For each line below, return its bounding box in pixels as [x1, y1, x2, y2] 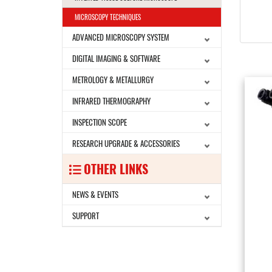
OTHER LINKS [81, 160, 148, 178]
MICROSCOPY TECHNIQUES [75, 12, 141, 22]
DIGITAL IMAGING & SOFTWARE [72, 52, 160, 64]
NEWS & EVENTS [72, 188, 118, 200]
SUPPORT [72, 209, 99, 222]
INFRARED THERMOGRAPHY [72, 95, 151, 107]
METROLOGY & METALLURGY [72, 73, 154, 86]
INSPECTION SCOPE [72, 116, 127, 128]
